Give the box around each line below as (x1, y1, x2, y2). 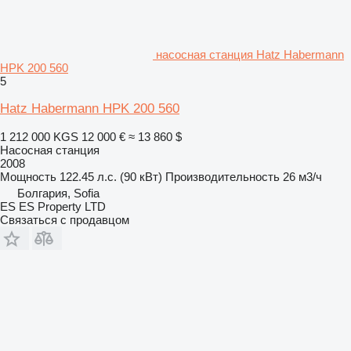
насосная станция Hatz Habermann (156, 47, 344, 61)
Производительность (165, 169, 280, 183)
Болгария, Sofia (17, 186, 100, 200)
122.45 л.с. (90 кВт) (60, 169, 162, 183)
